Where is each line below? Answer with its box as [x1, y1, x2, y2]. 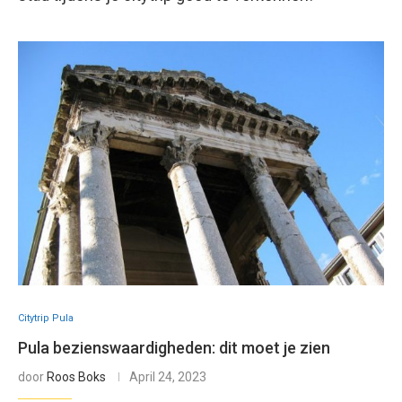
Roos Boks [47, 370, 106, 384]
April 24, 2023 [129, 370, 206, 384]
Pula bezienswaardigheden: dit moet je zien [18, 338, 330, 357]
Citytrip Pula [18, 312, 74, 324]
